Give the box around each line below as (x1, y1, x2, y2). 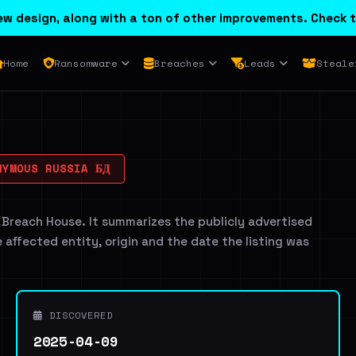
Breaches (153, 56, 205, 71)
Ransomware (53, 56, 118, 71)
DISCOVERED (43, 308, 113, 322)
